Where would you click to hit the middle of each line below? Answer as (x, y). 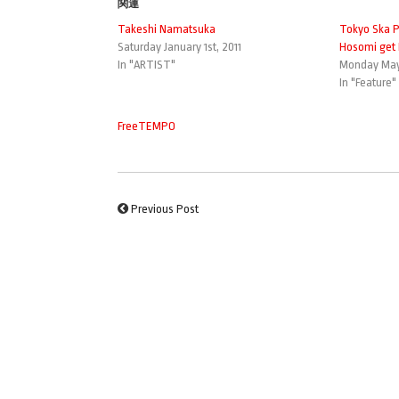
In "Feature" (367, 82)
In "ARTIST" (147, 64)
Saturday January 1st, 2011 (179, 46)
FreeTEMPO (147, 126)
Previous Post (165, 208)
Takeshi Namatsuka (167, 28)
